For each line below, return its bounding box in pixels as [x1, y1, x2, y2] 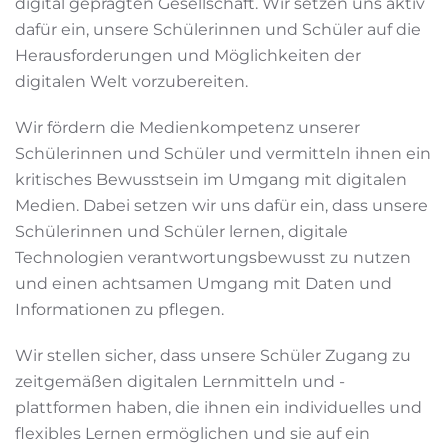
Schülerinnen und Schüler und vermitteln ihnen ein [15, 144, 431, 163]
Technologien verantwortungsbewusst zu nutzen [15, 248, 411, 267]
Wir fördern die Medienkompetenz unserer [15, 118, 360, 137]
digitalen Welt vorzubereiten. [15, 72, 248, 91]
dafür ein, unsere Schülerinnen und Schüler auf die [15, 20, 421, 39]
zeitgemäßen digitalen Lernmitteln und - [15, 372, 345, 391]
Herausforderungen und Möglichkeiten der [15, 46, 361, 65]
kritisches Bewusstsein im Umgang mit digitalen [15, 170, 407, 189]
